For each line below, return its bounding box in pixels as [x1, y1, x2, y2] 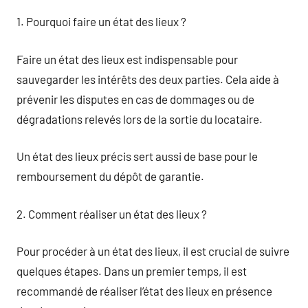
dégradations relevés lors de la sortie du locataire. [16, 111, 263, 126]
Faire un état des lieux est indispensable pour [16, 52, 238, 66]
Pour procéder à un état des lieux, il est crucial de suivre [16, 244, 289, 258]
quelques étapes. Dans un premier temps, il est [16, 264, 247, 278]
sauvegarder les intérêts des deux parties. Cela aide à [16, 71, 279, 86]
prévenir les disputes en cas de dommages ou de [16, 91, 254, 106]
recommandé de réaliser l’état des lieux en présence [16, 284, 272, 298]
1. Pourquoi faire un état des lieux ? [16, 14, 186, 28]
